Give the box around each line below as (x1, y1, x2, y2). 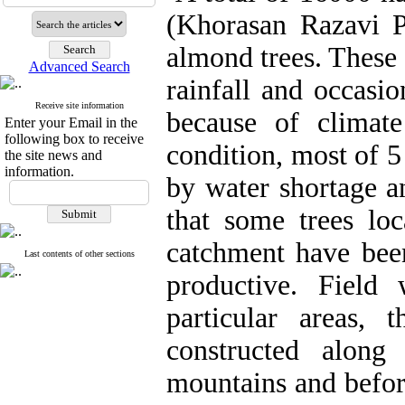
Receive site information (34, 100, 124, 110)
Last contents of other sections (24, 249, 135, 259)
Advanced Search (28, 59, 130, 74)
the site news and (5, 147, 102, 163)
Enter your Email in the (5, 115, 137, 130)
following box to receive (5, 131, 144, 146)
